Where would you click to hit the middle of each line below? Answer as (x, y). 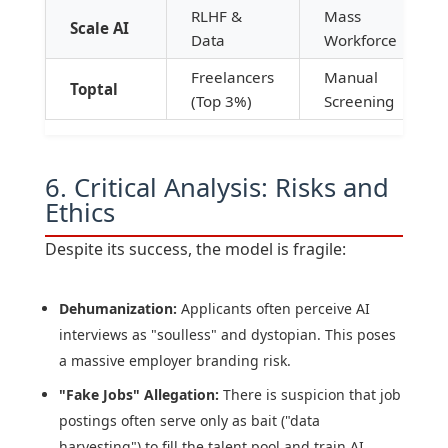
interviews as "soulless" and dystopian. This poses (227, 335)
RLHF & (216, 16)
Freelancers (232, 77)
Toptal (93, 89)
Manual (350, 77)
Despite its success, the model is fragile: (195, 249)
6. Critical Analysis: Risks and (216, 188)
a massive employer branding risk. (174, 361)
